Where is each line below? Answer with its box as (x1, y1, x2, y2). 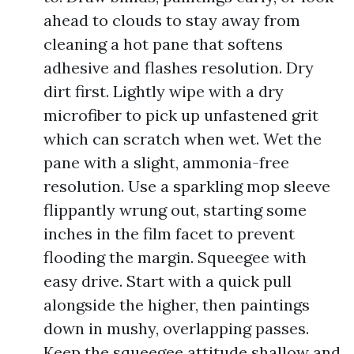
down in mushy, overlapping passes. (43, 318, 309, 338)
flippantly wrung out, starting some (43, 200, 307, 220)
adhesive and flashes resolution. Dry (43, 58, 314, 77)
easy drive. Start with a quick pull (43, 271, 292, 291)
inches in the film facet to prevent (43, 224, 295, 243)
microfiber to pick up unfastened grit (43, 105, 318, 125)
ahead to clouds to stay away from (43, 10, 300, 30)
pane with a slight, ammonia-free (43, 153, 289, 172)
